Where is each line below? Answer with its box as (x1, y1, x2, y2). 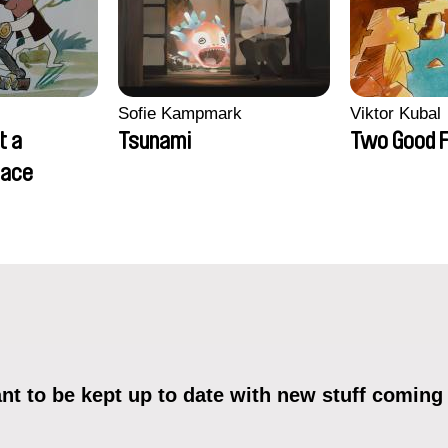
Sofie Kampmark (118, 104, 242, 123)
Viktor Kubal (350, 104, 441, 123)
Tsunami (118, 129, 191, 153)
